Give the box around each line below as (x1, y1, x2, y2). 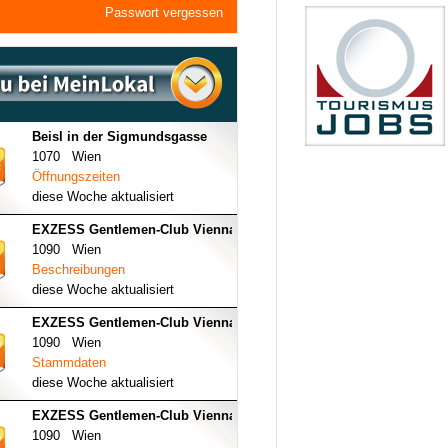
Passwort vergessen (105, 5, 223, 20)
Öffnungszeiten (32, 169, 120, 184)
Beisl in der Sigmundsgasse (32, 129, 207, 144)
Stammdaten (32, 355, 106, 370)
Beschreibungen (32, 262, 125, 277)
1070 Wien (32, 149, 101, 164)
